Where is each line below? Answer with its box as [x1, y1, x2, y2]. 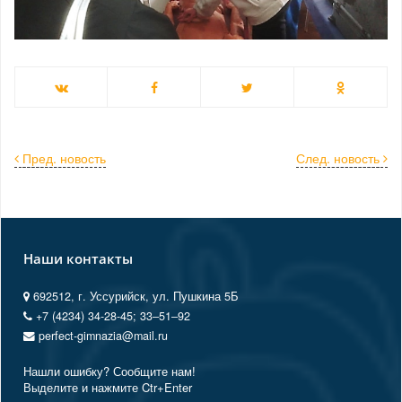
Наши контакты [23, 249, 133, 268]
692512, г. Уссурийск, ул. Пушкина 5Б [30, 288, 239, 304]
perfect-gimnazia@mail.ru [35, 328, 168, 344]
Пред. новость [22, 149, 106, 167]
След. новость [296, 149, 380, 167]
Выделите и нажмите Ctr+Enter [23, 379, 192, 396]
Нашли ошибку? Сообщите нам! [23, 363, 196, 380]
